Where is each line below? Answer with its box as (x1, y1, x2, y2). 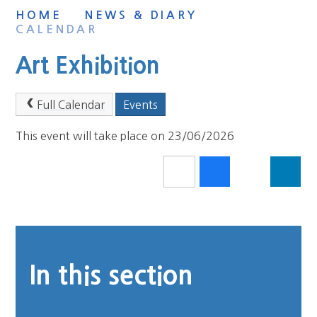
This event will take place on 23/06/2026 (16, 130, 235, 142)
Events (122, 98, 158, 110)
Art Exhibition (16, 54, 161, 78)
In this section (30, 263, 194, 289)
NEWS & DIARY (84, 10, 197, 21)
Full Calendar (36, 98, 105, 110)
